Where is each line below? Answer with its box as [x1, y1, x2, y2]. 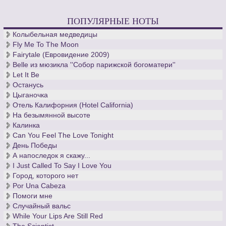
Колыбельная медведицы [13, 30, 98, 39]
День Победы [13, 141, 58, 150]
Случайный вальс [13, 202, 71, 210]
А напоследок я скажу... [13, 151, 91, 160]
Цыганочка [13, 91, 48, 99]
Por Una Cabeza [13, 182, 66, 190]
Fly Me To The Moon [13, 40, 79, 49]
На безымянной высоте [13, 111, 91, 120]
